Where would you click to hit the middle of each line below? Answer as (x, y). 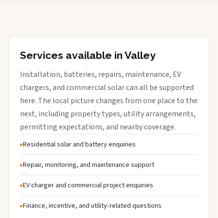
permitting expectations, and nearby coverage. (98, 127)
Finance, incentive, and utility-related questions (92, 205)
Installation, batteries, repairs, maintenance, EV (100, 74)
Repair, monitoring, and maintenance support (88, 164)
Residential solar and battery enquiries (79, 144)
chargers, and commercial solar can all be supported (107, 87)
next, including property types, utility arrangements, (108, 114)
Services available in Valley (88, 55)
